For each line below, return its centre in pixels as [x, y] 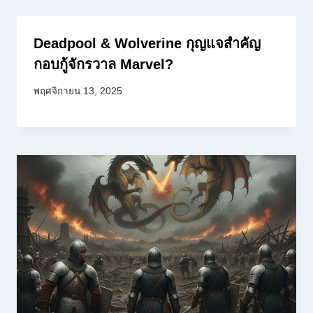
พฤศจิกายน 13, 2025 [78, 92]
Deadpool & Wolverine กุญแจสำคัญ [147, 43]
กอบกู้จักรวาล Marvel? [103, 64]
